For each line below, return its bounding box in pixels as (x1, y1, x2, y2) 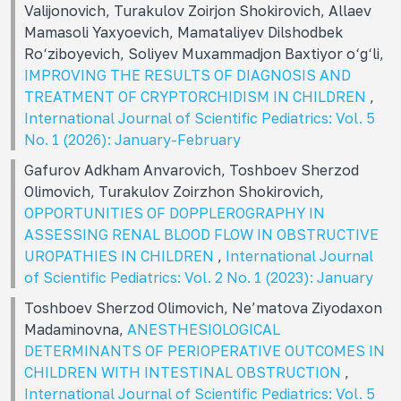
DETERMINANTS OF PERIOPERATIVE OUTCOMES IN (24, 341, 385, 360)
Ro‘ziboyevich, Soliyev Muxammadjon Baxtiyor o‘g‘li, (24, 44, 384, 63)
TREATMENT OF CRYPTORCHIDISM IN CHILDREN (24, 87, 370, 106)
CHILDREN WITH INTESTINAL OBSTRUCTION (24, 363, 345, 381)
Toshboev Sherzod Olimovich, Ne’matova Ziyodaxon (24, 298, 382, 317)
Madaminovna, (24, 320, 127, 338)
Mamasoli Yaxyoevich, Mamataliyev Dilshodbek (24, 22, 343, 41)
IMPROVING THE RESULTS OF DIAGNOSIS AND (24, 65, 351, 84)
